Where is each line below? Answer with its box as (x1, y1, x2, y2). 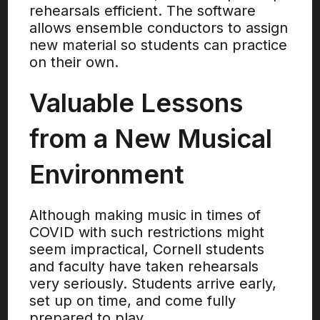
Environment (29, 159, 185, 190)
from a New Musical (29, 123, 273, 154)
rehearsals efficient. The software (29, 2, 256, 19)
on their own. (29, 54, 119, 71)
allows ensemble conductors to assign (29, 19, 289, 36)
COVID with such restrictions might (29, 224, 265, 241)
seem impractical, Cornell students (29, 241, 265, 258)
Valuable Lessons (29, 87, 244, 119)
